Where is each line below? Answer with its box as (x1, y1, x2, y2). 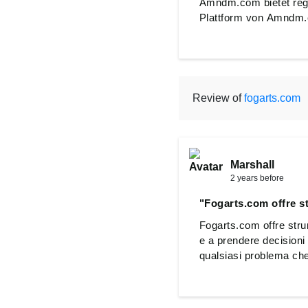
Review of (192, 92, 244, 104)
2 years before (230, 173, 284, 183)
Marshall (230, 159, 274, 170)
